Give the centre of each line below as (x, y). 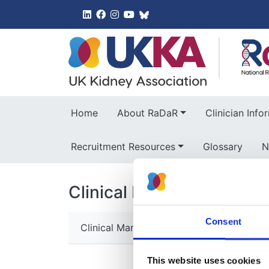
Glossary (222, 147)
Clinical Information (146, 192)
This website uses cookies (204, 261)
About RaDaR (147, 113)
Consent (223, 222)
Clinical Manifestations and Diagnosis (165, 227)
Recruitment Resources (123, 147)
